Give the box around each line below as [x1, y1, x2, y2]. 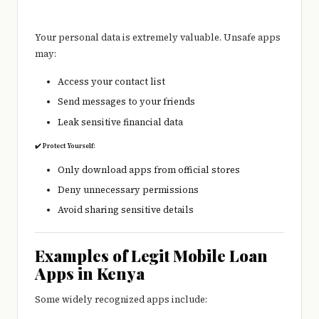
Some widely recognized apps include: [35, 293, 207, 305]
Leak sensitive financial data [58, 115, 183, 128]
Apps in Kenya [35, 262, 145, 284]
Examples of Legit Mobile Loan [35, 244, 268, 266]
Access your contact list [58, 75, 165, 88]
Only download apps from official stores [58, 163, 240, 176]
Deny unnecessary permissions [58, 183, 199, 196]
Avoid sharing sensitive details [58, 203, 194, 216]
